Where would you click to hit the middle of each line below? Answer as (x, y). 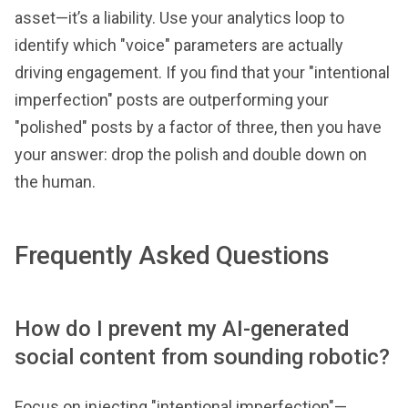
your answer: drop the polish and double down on (191, 154)
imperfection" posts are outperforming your (172, 99)
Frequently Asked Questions (173, 255)
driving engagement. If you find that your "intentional (202, 72)
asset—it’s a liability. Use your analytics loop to (179, 17)
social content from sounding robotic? (202, 357)
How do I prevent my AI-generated (182, 328)
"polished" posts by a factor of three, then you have (198, 127)
